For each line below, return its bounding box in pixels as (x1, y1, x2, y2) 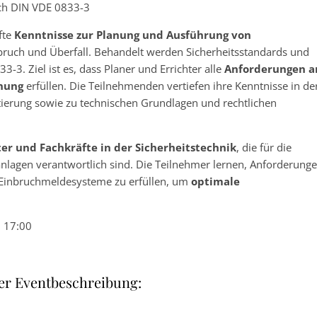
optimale (191, 173, 240, 188)
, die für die (236, 139, 292, 154)
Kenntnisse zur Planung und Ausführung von (11, 27, 251, 42)
